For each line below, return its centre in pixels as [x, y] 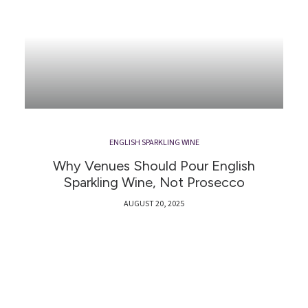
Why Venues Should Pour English [154, 166]
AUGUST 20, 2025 [154, 204]
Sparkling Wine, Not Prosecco [154, 183]
